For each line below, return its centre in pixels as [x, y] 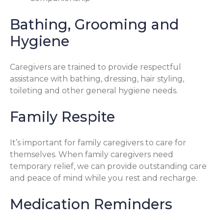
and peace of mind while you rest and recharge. [104, 178]
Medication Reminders [91, 204]
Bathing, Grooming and [94, 25]
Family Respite [62, 117]
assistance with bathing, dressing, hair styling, [97, 79]
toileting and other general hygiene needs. [94, 91]
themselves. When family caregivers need [92, 154]
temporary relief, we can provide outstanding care [108, 166]
